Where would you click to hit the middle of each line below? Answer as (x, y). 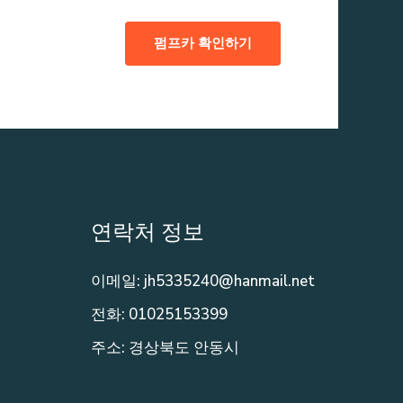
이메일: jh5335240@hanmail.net (203, 281)
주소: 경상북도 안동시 (165, 347)
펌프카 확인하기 (203, 43)
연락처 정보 (148, 233)
